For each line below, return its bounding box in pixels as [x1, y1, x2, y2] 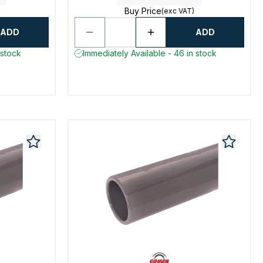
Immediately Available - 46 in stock [83, 48, 217, 58]
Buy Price [124, 6, 162, 16]
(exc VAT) [161, 6, 195, 15]
